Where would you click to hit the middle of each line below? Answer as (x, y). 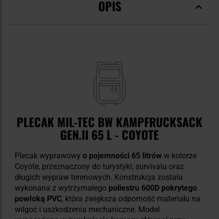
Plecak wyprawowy (49, 156)
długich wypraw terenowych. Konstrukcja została (99, 177)
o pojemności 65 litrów (122, 156)
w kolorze (179, 156)
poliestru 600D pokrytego (153, 188)
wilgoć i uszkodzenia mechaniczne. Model (87, 210)
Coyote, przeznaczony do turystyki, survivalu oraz (99, 167)
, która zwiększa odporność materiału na (131, 199)
